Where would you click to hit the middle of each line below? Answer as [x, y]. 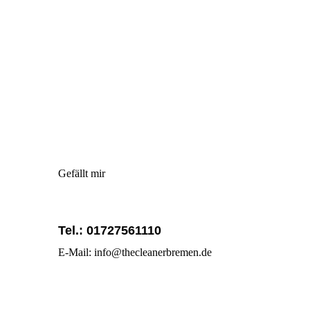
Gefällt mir [81, 173]
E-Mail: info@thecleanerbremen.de [135, 252]
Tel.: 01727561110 [109, 231]
